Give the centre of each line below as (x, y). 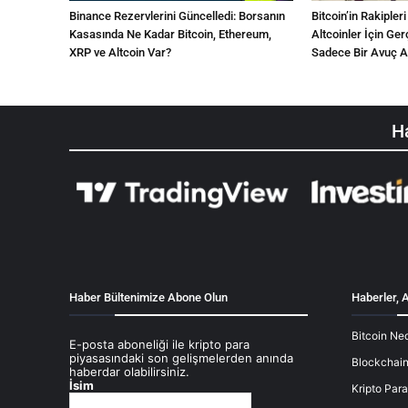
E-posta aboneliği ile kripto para (159, 345)
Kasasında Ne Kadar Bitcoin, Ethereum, (170, 35)
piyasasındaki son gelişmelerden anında (181, 358)
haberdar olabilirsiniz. (129, 372)
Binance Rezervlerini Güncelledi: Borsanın (177, 16)
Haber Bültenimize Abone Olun (148, 298)
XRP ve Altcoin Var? (120, 53)
